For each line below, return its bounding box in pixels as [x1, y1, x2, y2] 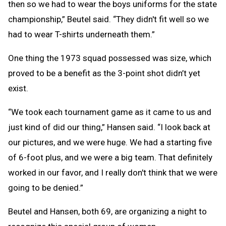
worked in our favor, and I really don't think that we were [8, 167, 217, 178]
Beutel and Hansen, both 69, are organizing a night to [8, 206, 207, 217]
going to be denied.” [8, 183, 83, 193]
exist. [8, 83, 28, 94]
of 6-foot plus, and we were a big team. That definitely [8, 152, 212, 163]
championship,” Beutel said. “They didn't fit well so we [8, 14, 209, 25]
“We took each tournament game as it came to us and [8, 107, 211, 118]
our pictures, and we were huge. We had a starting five [8, 137, 212, 148]
